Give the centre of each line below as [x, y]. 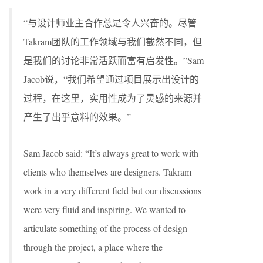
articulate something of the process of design [105, 228]
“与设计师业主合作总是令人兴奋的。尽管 [110, 23]
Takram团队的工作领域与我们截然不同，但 [113, 42]
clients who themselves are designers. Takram [107, 172]
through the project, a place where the [93, 247]
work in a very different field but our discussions [112, 191]
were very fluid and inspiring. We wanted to [104, 210]
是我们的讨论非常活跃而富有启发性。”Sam [114, 60]
